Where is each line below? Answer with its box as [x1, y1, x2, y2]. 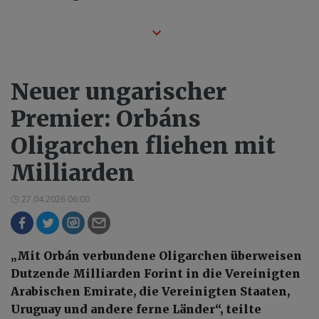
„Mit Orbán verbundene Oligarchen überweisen [11, 249, 302, 263]
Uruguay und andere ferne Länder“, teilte [11, 302, 261, 317]
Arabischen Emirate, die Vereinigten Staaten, [11, 284, 290, 299]
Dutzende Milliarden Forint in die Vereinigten [11, 266, 300, 281]
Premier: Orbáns [11, 105, 201, 134]
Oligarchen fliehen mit [11, 132, 276, 161]
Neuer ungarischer [11, 78, 226, 107]
